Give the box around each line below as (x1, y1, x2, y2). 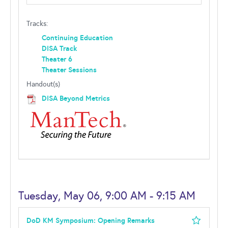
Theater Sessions (42, 65, 97, 74)
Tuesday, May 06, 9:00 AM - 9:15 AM (18, 189, 195, 203)
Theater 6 (42, 54, 72, 64)
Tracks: (26, 19, 48, 28)
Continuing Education (42, 33, 113, 42)
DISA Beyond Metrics (42, 94, 110, 103)
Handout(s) (26, 80, 60, 89)
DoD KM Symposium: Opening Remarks (26, 216, 155, 225)
